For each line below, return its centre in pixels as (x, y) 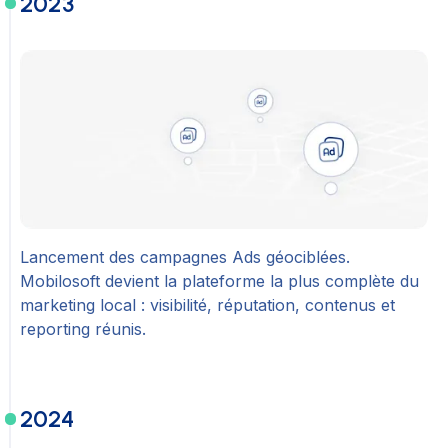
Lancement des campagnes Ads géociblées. (185, 257)
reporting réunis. (83, 329)
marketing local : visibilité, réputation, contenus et (207, 305)
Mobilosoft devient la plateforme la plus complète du (219, 281)
